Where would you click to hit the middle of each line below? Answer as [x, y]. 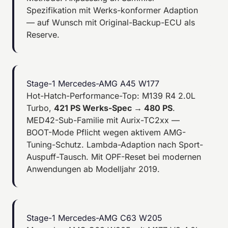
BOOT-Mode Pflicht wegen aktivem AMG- [106, 132]
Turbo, [40, 108]
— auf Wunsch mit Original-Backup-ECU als [111, 22]
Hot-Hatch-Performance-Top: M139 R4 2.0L [111, 95]
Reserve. [43, 34]
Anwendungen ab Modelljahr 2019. [93, 169]
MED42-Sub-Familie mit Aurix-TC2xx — [103, 120]
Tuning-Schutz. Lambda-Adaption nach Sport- [115, 144]
